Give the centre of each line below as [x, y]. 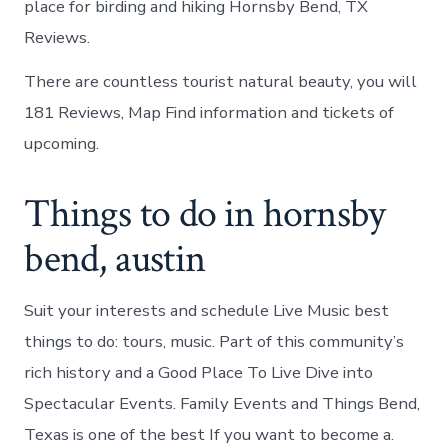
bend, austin [114, 259]
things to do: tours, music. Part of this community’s [214, 342]
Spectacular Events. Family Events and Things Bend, [222, 404]
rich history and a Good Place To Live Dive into [199, 373]
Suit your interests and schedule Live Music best [207, 311]
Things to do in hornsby [205, 214]
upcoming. [62, 144]
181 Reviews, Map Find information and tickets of [209, 113]
